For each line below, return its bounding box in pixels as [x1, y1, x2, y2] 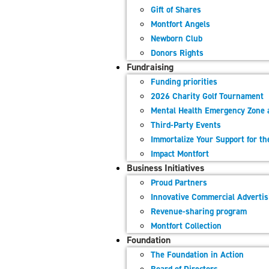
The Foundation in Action [151, 249, 244, 261]
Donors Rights [151, 47, 204, 59]
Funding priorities [151, 76, 217, 88]
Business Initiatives [127, 162, 204, 174]
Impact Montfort [151, 148, 209, 160]
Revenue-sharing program [151, 205, 247, 217]
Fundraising [127, 61, 174, 73]
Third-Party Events [151, 119, 221, 131]
